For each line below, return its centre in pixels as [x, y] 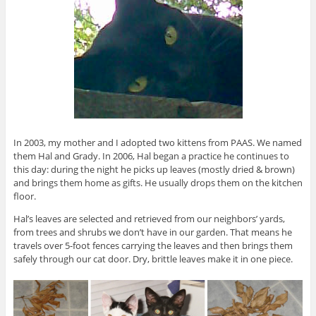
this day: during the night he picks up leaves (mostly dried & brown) [154, 170]
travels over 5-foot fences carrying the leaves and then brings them [153, 246]
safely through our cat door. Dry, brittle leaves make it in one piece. [153, 259]
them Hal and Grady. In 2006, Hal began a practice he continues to [151, 156]
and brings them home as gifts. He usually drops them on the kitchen [158, 183]
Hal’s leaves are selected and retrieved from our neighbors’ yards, [149, 219]
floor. [24, 196]
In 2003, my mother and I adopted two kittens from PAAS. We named [157, 143]
